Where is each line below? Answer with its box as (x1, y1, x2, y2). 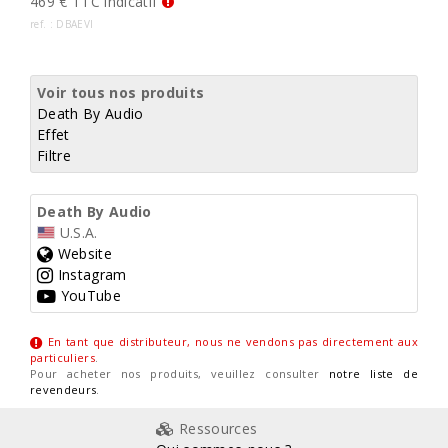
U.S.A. (55, 223, 98, 243)
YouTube (56, 286, 122, 306)
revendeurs (30, 382, 97, 398)
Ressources (174, 419, 258, 439)
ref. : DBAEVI (30, 17, 94, 32)
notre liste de (328, 366, 418, 382)
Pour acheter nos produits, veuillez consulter (30, 366, 329, 382)
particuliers (30, 350, 95, 366)
